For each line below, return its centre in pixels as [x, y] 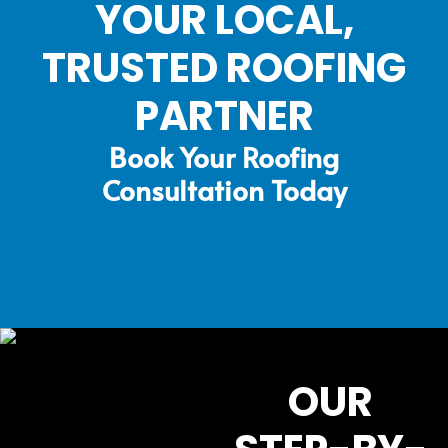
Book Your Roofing [224, 156]
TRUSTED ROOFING [224, 67]
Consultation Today [224, 189]
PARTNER [224, 115]
